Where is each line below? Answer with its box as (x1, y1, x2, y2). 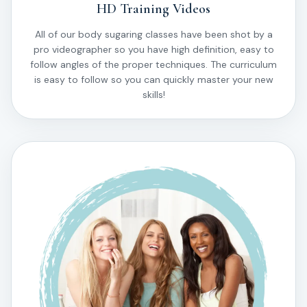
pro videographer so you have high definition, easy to (33, 43, 274, 56)
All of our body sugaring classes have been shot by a (34, 28, 273, 40)
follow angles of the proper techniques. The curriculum (30, 58, 277, 71)
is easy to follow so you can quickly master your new (34, 73, 273, 86)
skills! (142, 88, 165, 101)
